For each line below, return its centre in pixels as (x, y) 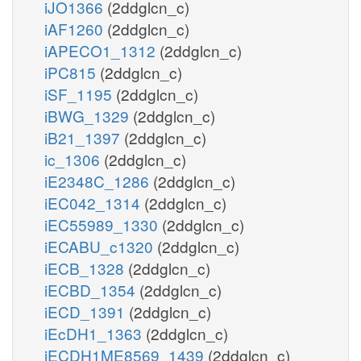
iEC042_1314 (94, 202)
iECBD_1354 (92, 289)
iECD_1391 (87, 311)
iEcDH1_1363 (95, 333)
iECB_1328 (86, 268)
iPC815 (72, 72)
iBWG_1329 (89, 115)
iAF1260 (76, 28)
